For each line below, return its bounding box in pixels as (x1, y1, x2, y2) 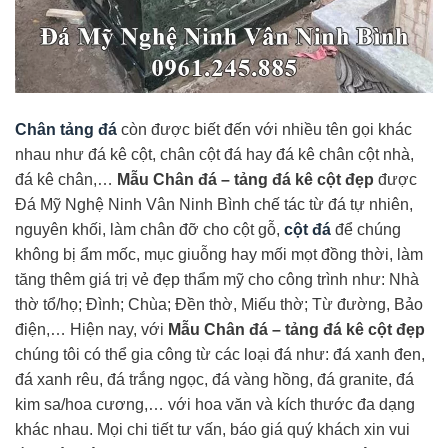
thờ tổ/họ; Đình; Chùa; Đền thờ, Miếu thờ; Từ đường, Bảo (15, 296, 423, 314)
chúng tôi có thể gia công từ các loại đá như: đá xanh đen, (15, 346, 425, 364)
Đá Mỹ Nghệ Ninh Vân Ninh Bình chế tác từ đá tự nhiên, (15, 196, 413, 214)
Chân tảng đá (15, 121, 117, 139)
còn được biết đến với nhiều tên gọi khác (117, 121, 412, 139)
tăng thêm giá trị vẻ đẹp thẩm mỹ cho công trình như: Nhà (15, 271, 419, 289)
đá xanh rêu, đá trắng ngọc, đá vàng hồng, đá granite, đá (15, 371, 414, 389)
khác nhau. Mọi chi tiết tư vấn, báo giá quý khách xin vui (15, 421, 410, 439)
